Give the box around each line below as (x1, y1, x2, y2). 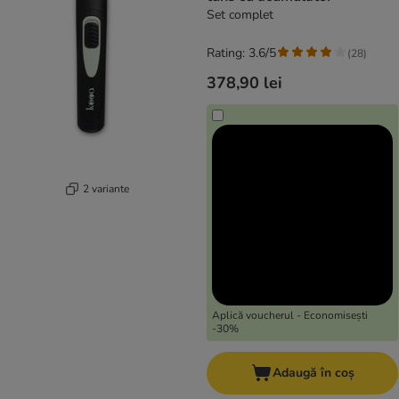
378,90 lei (207, 72, 282, 94)
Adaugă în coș (272, 364, 354, 382)
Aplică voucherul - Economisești (212, 308, 368, 323)
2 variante (82, 181, 129, 196)
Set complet (207, 6, 273, 24)
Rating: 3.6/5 (207, 45, 276, 62)
